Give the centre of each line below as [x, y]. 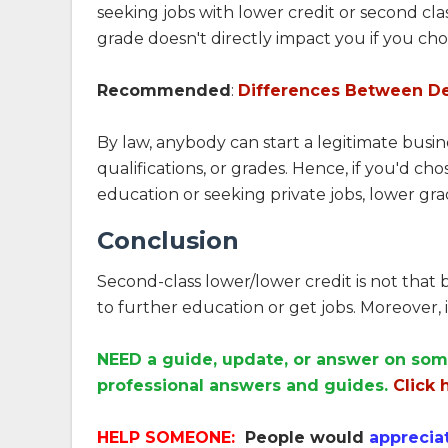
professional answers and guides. [245, 385]
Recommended [164, 90]
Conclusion [168, 240]
